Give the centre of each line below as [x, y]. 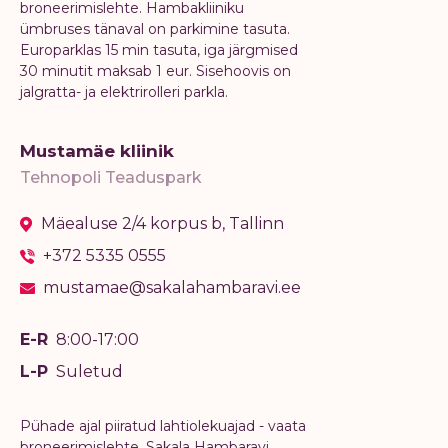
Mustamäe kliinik [97, 151]
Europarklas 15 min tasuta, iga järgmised [159, 50]
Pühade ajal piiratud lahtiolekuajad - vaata [163, 426]
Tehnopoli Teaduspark [111, 178]
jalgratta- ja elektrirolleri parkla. [124, 92]
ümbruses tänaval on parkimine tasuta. [155, 29]
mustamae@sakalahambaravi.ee [172, 288]
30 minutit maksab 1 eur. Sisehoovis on [155, 71]
